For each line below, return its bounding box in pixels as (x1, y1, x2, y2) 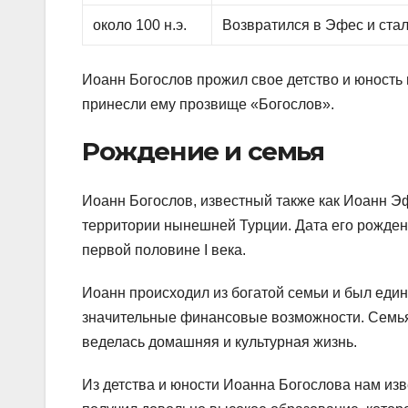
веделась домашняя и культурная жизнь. (82, 333, 357, 350)
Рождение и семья (82, 136, 324, 168)
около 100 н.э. (93, 17, 188, 34)
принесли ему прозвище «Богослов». (82, 97, 334, 113)
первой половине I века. (82, 241, 246, 258)
